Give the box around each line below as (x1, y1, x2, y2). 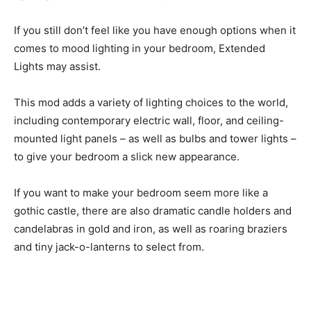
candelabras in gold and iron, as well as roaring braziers (14, 222, 287, 236)
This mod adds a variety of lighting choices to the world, (14, 96, 288, 110)
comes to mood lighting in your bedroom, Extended (14, 42, 265, 56)
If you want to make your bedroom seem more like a (14, 186, 268, 200)
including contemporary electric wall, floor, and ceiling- (14, 114, 284, 128)
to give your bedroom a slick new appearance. (14, 150, 239, 164)
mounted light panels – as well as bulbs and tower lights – (14, 132, 296, 146)
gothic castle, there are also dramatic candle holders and (14, 204, 292, 218)
